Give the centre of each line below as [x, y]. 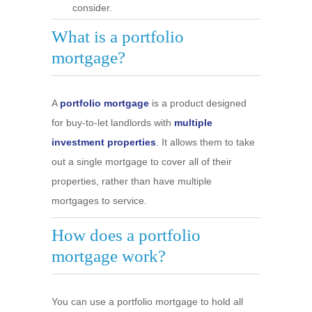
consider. [92, 8]
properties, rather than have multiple [132, 181]
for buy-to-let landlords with [113, 123]
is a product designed [198, 103]
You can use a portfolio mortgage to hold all [147, 302]
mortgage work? [109, 256]
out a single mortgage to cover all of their [142, 162]
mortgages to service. [99, 201]
